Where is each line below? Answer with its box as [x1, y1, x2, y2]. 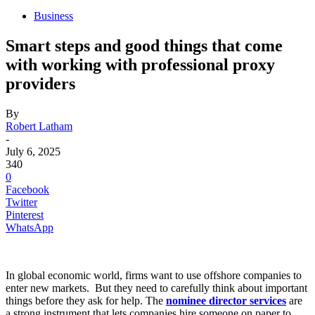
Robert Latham [6, 120, 72, 132]
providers [6, 74, 75, 93]
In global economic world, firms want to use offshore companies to [6, 269, 302, 281]
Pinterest [6, 208, 44, 221]
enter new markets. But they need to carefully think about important [6, 281, 307, 294]
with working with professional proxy [6, 55, 275, 74]
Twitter [6, 195, 37, 208]
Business [34, 10, 73, 22]
